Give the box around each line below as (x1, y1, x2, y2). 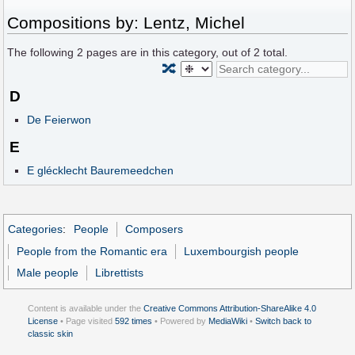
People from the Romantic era (17, 244, 168, 258)
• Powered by (152, 315, 208, 326)
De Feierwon (26, 113, 91, 126)
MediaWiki (208, 315, 247, 326)
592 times (115, 315, 152, 326)
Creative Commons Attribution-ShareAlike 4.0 (143, 303, 316, 313)
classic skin (28, 328, 73, 338)
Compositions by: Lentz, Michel (7, 13, 246, 32)
